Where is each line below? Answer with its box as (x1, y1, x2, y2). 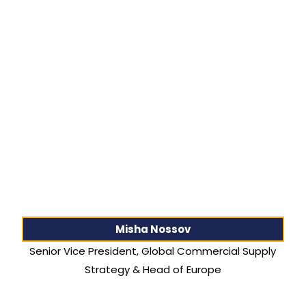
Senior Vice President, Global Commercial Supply (29, 244, 277, 259)
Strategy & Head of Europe (84, 262, 221, 277)
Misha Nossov (115, 222, 191, 237)
